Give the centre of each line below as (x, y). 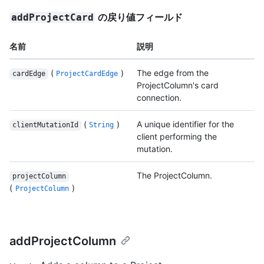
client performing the (177, 137)
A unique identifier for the (185, 124)
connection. (159, 98)
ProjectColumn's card (178, 85)
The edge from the (173, 73)
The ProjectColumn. (174, 176)
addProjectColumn (63, 241)
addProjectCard (53, 18)
